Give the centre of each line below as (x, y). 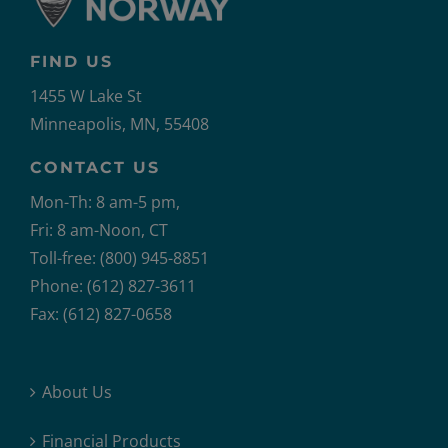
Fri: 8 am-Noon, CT (99, 230)
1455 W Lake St (86, 96)
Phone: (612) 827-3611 (113, 286)
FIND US (71, 61)
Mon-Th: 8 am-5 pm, (105, 202)
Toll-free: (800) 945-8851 (119, 258)
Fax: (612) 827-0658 (101, 314)
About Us (77, 392)
